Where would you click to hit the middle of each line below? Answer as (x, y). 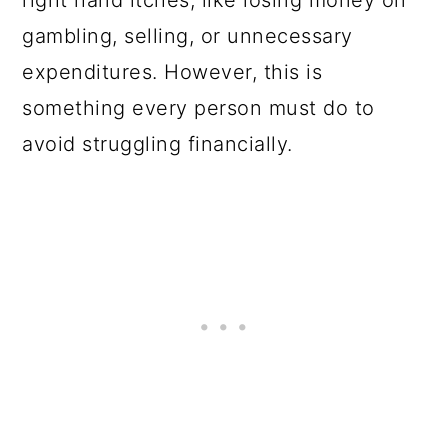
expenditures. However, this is (172, 72)
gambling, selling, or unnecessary (187, 36)
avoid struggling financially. (161, 144)
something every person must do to (198, 108)
